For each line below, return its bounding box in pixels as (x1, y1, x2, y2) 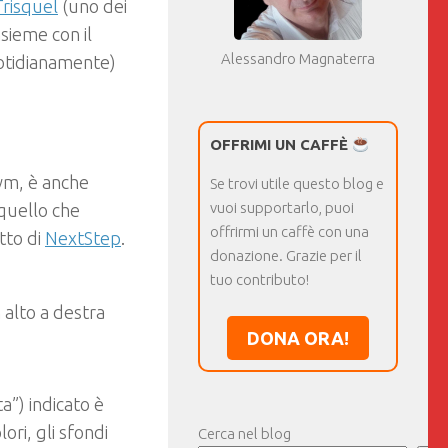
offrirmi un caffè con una (210, 223, 369, 240)
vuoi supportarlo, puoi (210, 199, 354, 216)
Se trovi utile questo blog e (210, 175, 384, 192)
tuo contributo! (210, 271, 309, 288)
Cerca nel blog (198, 425, 291, 442)
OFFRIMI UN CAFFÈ (210, 136, 352, 153)
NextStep (45, 228, 121, 248)
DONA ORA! (247, 328, 349, 348)
